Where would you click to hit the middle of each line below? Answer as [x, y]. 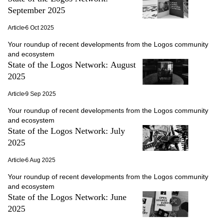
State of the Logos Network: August [72, 65]
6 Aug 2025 [40, 160]
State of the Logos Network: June [67, 197]
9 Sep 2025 [41, 94]
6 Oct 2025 [40, 28]
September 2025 [36, 10]
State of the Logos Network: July [66, 131]
